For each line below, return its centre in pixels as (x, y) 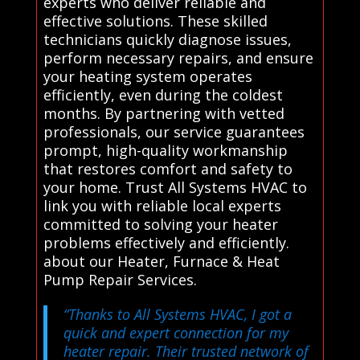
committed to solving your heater (160, 224)
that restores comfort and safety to (168, 168)
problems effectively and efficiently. (166, 242)
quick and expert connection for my (176, 332)
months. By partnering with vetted (164, 113)
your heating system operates (147, 76)
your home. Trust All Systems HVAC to (175, 187)
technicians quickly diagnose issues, (167, 39)
